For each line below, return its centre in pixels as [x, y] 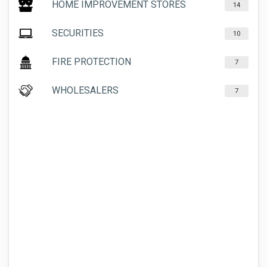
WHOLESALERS [85, 90]
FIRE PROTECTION [91, 62]
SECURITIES [78, 33]
